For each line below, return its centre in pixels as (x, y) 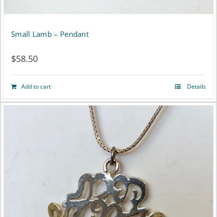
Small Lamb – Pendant (50, 34)
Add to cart (36, 86)
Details (196, 86)
